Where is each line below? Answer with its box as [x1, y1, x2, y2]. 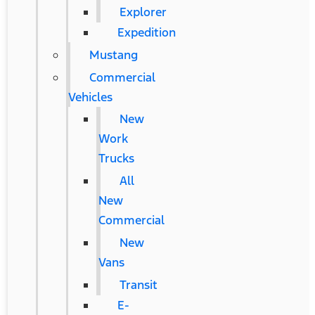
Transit [119, 277, 157, 292]
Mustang [89, 47, 138, 63]
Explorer [119, 4, 167, 20]
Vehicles [67, 89, 112, 105]
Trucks [98, 150, 134, 166]
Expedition [117, 25, 176, 40]
